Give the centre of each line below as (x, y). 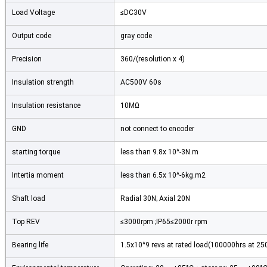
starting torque (36, 152)
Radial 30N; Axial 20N (155, 199)
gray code (136, 36)
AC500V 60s (141, 83)
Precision (27, 59)
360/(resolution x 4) (153, 59)
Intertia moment (38, 176)
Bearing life (30, 245)
